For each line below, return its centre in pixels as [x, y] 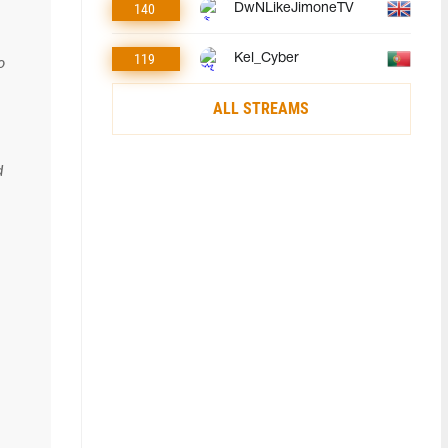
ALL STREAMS [261, 108]
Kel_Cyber [266, 58]
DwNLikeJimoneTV [293, 8]
